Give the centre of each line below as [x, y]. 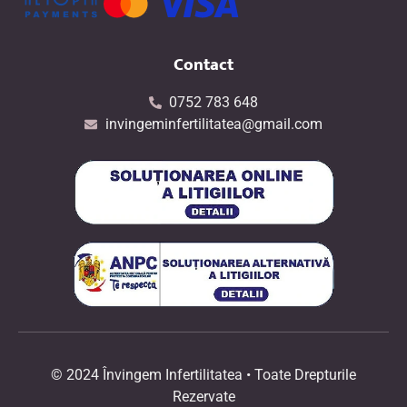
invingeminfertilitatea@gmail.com [213, 124]
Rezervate [203, 396]
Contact [203, 65]
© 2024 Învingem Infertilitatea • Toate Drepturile [203, 374]
